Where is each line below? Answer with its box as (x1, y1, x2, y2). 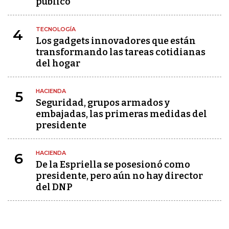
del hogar (36, 58, 80, 69)
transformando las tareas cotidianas (36, 47, 205, 58)
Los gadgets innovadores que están (36, 35, 196, 47)
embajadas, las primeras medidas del (36, 108, 207, 120)
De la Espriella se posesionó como (36, 159, 190, 170)
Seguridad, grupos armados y (36, 97, 170, 108)
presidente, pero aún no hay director (36, 170, 203, 181)
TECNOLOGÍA (36, 26, 76, 33)
